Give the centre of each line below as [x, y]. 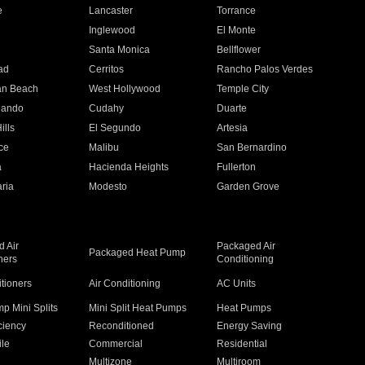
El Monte [237, 30]
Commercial [115, 344]
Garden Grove [248, 187]
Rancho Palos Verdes [265, 69]
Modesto [108, 187]
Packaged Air [246, 246]
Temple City [243, 89]
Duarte [232, 108]
